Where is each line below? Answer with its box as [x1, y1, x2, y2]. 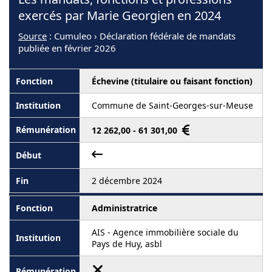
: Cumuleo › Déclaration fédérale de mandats [47, 29, 236, 42]
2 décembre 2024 [92, 174, 162, 186]
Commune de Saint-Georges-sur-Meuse [92, 99, 253, 111]
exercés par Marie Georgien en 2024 [18, 7, 221, 24]
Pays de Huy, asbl [92, 237, 162, 250]
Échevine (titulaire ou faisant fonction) [92, 75, 253, 87]
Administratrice [92, 202, 157, 214]
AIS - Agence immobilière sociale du [92, 226, 239, 238]
